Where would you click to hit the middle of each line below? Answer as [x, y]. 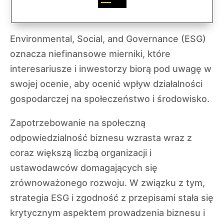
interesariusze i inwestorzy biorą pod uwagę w [111, 69]
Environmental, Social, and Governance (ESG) [108, 39]
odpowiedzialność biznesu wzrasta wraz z [101, 138]
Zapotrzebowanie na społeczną [78, 123]
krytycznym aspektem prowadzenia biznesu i [107, 213]
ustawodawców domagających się [84, 168]
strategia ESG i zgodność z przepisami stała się [112, 198]
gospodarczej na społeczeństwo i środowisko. [110, 99]
